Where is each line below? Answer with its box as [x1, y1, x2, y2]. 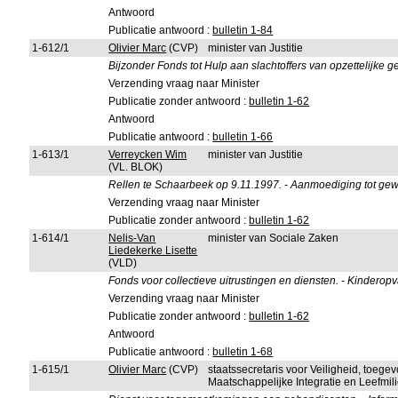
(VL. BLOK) [108, 161, 163, 173]
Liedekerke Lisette [108, 244, 198, 257]
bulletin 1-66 [212, 131, 274, 143]
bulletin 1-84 [212, 24, 274, 36]
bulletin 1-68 [212, 346, 274, 358]
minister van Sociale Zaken [208, 232, 339, 244]
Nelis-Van [108, 232, 156, 244]
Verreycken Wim [108, 148, 187, 161]
